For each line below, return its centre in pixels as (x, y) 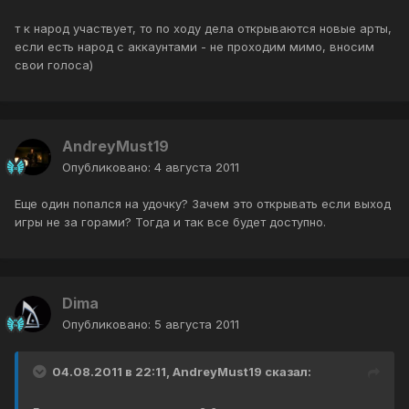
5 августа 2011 (197, 325)
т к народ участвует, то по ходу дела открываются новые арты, (203, 29)
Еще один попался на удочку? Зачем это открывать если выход (203, 204)
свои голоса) (54, 65)
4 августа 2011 (197, 168)
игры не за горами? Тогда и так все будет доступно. (170, 222)
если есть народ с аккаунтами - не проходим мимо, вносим (194, 47)
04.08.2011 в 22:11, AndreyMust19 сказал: (182, 372)
